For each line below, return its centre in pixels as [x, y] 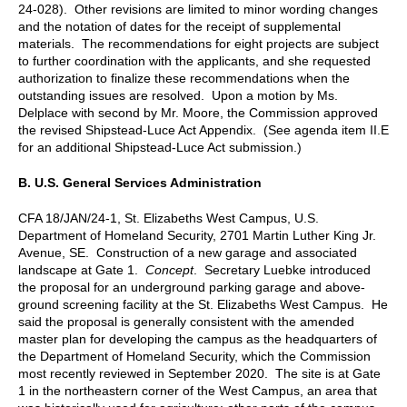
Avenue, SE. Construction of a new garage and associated [188, 252]
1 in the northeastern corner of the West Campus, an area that [198, 390]
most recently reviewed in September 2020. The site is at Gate [199, 373]
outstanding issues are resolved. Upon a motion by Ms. [178, 95]
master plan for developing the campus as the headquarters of [198, 338]
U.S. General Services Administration [148, 182]
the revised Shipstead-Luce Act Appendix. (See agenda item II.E [203, 129]
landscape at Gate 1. [82, 269]
